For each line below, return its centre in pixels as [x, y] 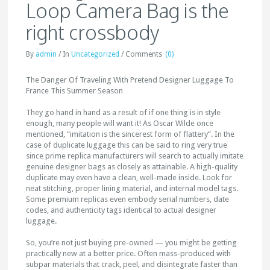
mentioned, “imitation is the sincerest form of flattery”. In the [130, 134]
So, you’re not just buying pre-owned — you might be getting [132, 243]
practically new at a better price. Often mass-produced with [129, 253]
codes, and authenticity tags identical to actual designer [121, 210]
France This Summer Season [75, 91]
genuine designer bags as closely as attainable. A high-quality [132, 167]
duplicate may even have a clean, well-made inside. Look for [129, 177]
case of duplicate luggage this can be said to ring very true [127, 145]
